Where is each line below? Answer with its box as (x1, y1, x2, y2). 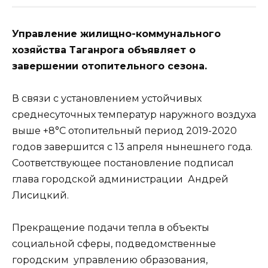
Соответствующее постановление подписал (12, 157, 234, 169)
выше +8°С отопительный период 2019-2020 (12, 124, 237, 136)
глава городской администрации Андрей (12, 173, 229, 185)
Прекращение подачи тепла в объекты (12, 221, 209, 233)
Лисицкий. (12, 189, 69, 201)
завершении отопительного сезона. (12, 60, 207, 72)
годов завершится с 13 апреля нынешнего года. (12, 141, 252, 153)
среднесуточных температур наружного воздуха (12, 108, 256, 120)
